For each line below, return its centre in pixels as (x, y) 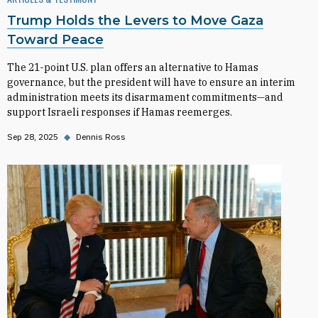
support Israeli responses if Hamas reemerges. (120, 112)
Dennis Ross (101, 137)
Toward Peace (55, 40)
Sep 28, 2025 (33, 137)
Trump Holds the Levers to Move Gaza (135, 21)
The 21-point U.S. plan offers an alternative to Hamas (133, 67)
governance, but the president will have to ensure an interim (151, 82)
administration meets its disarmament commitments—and (145, 97)
